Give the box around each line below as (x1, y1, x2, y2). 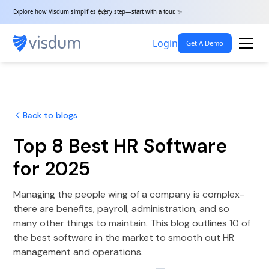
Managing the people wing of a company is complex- (13, 188, 245, 201)
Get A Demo (186, 38, 223, 47)
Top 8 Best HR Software (13, 133, 228, 159)
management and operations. (13, 246, 144, 258)
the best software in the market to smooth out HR (13, 231, 235, 244)
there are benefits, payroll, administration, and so (13, 202, 230, 215)
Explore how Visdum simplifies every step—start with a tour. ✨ (13, 7, 183, 16)
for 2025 (13, 156, 91, 181)
